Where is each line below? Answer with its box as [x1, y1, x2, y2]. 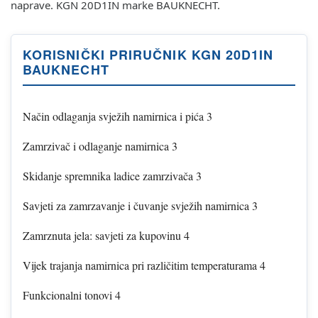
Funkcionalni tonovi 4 [23, 287, 121, 302]
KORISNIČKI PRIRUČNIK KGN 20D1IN [23, 45, 274, 64]
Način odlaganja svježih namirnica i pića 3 [23, 108, 212, 124]
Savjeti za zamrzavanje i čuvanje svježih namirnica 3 [23, 197, 258, 213]
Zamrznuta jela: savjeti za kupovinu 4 [23, 227, 190, 243]
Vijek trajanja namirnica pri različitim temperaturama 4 [23, 257, 265, 273]
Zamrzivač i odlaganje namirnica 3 [23, 138, 177, 153]
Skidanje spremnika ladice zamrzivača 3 [23, 168, 202, 183]
